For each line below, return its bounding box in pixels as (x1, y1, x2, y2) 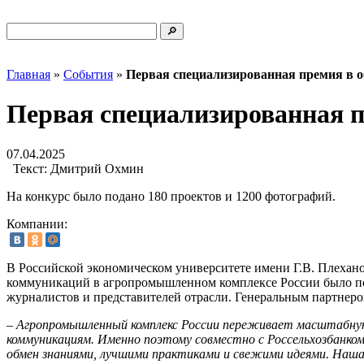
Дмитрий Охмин (47, 161, 144, 175)
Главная (6, 67, 50, 81)
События (63, 67, 113, 81)
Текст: (13, 161, 47, 175)
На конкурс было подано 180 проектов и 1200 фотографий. (6, 188, 336, 203)
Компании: (6, 216, 67, 231)
